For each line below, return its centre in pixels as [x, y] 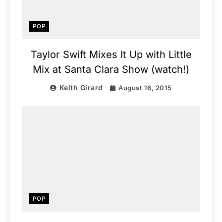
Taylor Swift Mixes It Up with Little [111, 55]
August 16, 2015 [145, 88]
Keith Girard [81, 88]
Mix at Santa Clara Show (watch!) [111, 70]
